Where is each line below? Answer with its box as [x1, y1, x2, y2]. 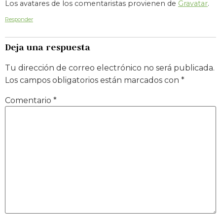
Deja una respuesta [5, 41, 90, 53]
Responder [5, 16, 33, 23]
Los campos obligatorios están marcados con [5, 75, 181, 85]
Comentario [5, 95, 53, 105]
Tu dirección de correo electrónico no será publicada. [5, 63, 215, 73]
